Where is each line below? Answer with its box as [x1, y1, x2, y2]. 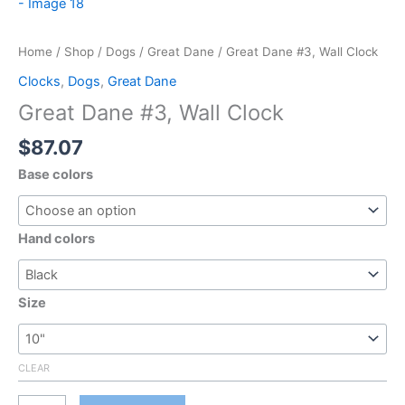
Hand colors [18, 231, 95, 248]
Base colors [18, 166, 93, 184]
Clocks [18, 72, 61, 89]
